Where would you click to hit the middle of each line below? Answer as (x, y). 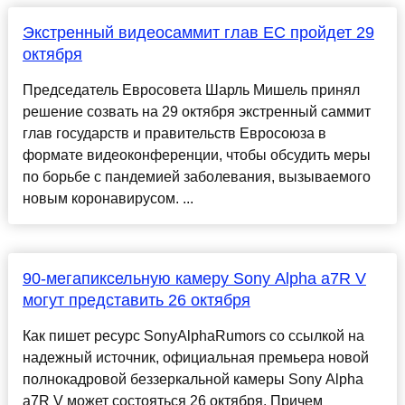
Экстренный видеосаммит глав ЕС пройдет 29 (198, 33)
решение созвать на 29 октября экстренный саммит (196, 112)
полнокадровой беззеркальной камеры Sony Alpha (193, 380)
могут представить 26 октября (136, 301)
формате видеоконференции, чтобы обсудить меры (196, 155)
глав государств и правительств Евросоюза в (174, 134)
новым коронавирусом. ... (108, 199)
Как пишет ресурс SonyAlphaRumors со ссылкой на (193, 336)
